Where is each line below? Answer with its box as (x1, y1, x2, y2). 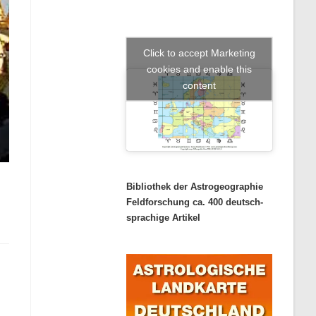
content (182, 79, 216, 91)
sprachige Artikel (126, 212, 200, 224)
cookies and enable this (146, 63, 252, 75)
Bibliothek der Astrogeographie (126, 181, 263, 193)
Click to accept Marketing (142, 47, 255, 59)
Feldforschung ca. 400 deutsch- (126, 197, 263, 208)
